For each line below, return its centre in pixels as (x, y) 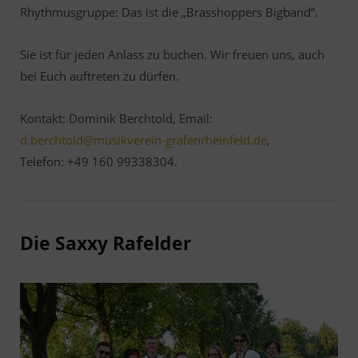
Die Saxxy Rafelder (105, 243)
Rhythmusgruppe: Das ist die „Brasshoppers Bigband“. (169, 12)
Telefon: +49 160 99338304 (97, 162)
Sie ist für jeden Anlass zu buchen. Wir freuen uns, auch (172, 55)
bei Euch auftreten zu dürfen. (99, 76)
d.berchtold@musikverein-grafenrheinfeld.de (143, 140)
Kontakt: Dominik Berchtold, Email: (116, 119)
